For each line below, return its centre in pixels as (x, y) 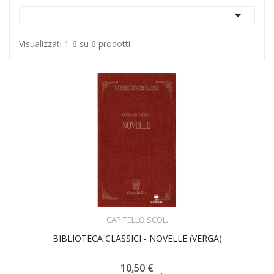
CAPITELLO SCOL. (137, 219)
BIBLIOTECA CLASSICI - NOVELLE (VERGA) (137, 238)
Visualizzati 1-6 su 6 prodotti (75, 44)
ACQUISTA (148, 212)
